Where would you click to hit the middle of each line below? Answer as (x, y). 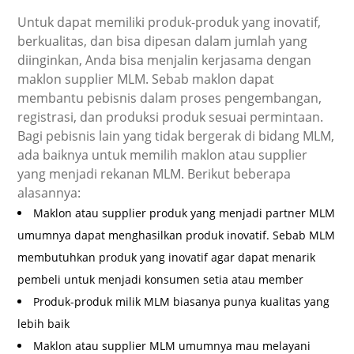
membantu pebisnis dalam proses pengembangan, (170, 98)
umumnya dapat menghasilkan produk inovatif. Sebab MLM (177, 235)
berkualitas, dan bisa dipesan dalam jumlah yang (163, 41)
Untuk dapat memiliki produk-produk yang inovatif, (169, 23)
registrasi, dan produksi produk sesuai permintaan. (171, 117)
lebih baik (44, 324)
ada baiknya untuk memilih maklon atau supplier (163, 155)
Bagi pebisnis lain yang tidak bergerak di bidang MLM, (176, 136)
